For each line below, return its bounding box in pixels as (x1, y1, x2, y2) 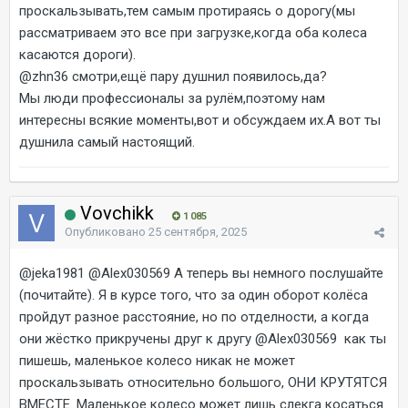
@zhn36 (19, 68, 68, 85)
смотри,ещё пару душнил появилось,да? (68, 68, 327, 85)
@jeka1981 (19, 265, 85, 281)
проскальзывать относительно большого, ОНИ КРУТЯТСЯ (19, 374, 387, 391)
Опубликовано (65, 225, 148, 239)
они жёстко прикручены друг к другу (19, 331, 255, 347)
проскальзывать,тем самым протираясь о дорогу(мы (19, 3, 355, 19)
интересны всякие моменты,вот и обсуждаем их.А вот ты (19, 112, 381, 128)
